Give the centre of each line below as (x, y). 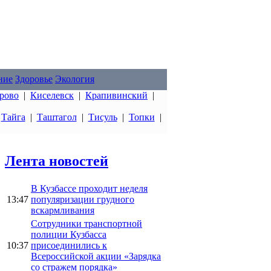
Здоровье (34, 79)
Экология (75, 79)
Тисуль (103, 117)
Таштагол (57, 117)
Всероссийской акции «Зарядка (96, 256)
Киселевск (52, 95)
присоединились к (69, 245)
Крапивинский (116, 95)
